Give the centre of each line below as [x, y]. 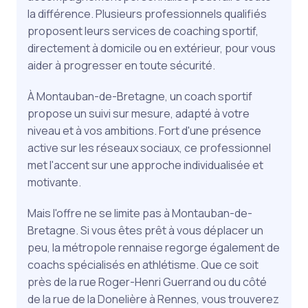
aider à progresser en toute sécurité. [121, 65]
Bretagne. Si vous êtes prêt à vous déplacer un [145, 230]
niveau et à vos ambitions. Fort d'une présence [144, 130]
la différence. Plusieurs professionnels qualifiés [147, 13]
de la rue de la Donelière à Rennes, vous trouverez [153, 299]
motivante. [54, 182]
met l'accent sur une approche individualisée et [145, 165]
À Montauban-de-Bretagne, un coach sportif [140, 96]
